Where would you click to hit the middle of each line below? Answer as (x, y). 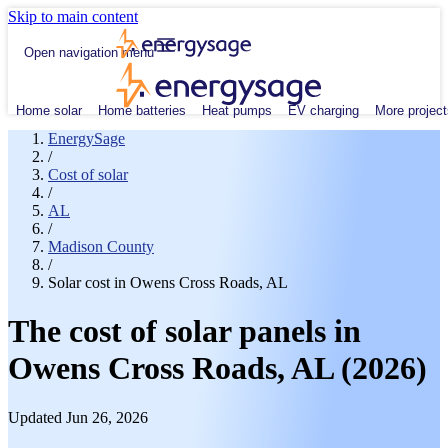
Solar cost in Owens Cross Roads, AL (168, 282)
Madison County (101, 246)
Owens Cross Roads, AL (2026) (217, 368)
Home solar (49, 110)
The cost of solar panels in (184, 331)
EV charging (323, 110)
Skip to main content (73, 16)
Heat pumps (237, 110)
